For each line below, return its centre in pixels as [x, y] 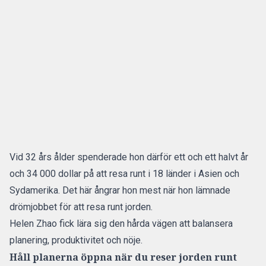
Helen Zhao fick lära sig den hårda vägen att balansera [121, 224]
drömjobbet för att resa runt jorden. [82, 207]
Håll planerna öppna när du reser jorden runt [123, 257]
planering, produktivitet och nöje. [77, 240]
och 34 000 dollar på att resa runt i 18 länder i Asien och [124, 174]
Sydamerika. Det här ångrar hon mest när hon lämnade [120, 190]
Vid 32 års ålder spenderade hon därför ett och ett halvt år [129, 157]
